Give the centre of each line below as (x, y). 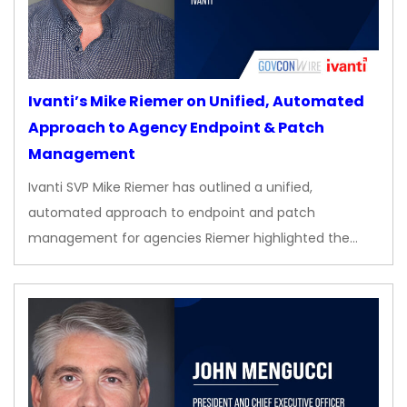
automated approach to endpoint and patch (172, 213)
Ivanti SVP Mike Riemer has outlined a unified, (170, 188)
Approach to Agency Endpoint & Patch (176, 128)
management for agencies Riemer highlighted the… (193, 238)
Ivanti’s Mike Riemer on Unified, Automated (196, 102)
